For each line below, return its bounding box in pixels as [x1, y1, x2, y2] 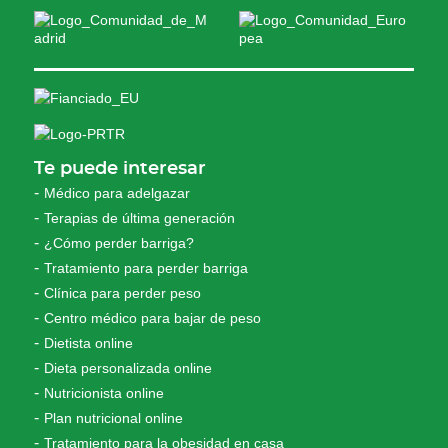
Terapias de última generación [44, 210, 236, 227]
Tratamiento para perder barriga [44, 260, 249, 277]
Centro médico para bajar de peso [44, 310, 262, 327]
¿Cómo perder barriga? [44, 235, 195, 252]
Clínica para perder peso [44, 285, 202, 302]
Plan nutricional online [44, 410, 184, 427]
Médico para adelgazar [44, 185, 191, 202]
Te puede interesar [34, 160, 207, 179]
